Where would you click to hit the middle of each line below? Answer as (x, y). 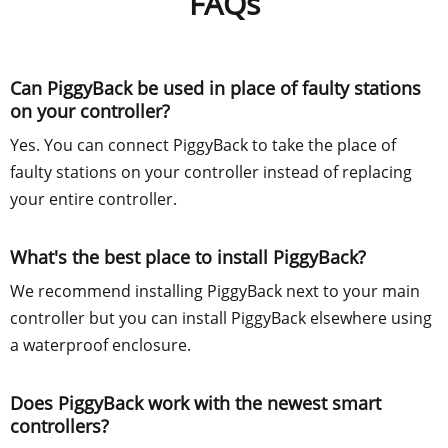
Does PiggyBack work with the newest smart (195, 402)
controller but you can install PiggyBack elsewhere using (221, 317)
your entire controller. (93, 198)
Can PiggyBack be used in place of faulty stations (215, 87)
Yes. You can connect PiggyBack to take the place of (203, 144)
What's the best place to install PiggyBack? (188, 256)
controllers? (59, 425)
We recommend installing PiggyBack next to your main (215, 290)
